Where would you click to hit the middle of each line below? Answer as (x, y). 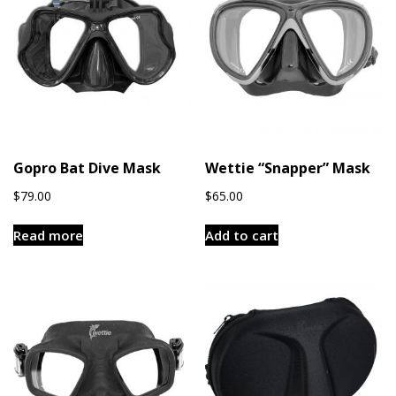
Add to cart (242, 236)
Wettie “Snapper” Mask (288, 168)
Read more (48, 236)
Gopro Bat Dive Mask (87, 168)
